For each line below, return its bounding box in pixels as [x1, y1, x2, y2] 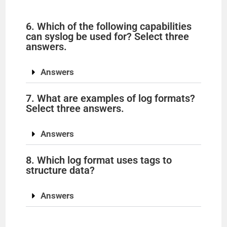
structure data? [26, 164, 95, 176]
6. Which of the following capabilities [26, 20, 192, 32]
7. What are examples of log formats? [26, 92, 196, 104]
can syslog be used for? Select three [26, 30, 190, 43]
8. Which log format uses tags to [26, 154, 172, 166]
